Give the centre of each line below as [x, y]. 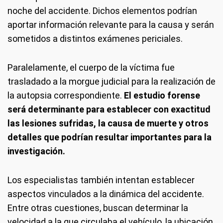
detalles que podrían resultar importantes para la [110, 137]
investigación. [36, 151]
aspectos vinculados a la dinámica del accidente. [106, 194]
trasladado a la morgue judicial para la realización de [111, 81]
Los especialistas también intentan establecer [101, 180]
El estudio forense [162, 95]
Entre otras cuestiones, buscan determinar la [98, 208]
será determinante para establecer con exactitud [109, 109]
